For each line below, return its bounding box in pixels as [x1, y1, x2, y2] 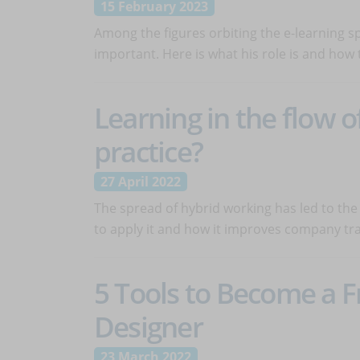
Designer [94, 307, 202, 346]
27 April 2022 [100, 173, 181, 190]
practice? [94, 132, 203, 170]
